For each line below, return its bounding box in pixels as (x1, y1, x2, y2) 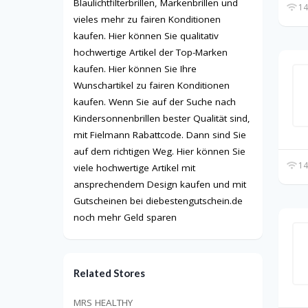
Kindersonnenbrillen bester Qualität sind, (74, 112, 250, 125)
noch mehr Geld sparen (74, 211, 177, 224)
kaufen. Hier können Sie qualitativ (74, 30, 219, 43)
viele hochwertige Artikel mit (74, 162, 195, 175)
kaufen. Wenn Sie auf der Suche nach (74, 96, 236, 109)
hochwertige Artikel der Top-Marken (74, 46, 228, 59)
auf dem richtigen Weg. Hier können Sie (74, 145, 245, 158)
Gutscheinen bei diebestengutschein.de (74, 195, 243, 208)
